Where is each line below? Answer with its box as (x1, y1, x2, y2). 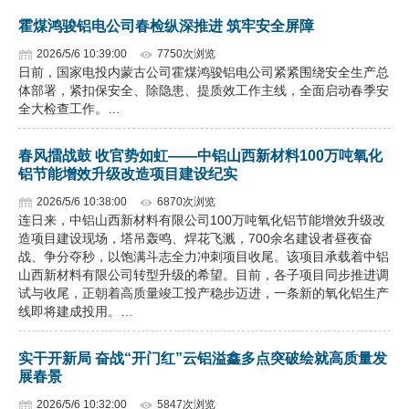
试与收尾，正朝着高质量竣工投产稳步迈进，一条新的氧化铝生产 (18, 286, 389, 300)
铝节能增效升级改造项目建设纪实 (18, 166, 237, 182)
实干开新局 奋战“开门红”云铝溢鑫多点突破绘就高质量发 (18, 351, 387, 366)
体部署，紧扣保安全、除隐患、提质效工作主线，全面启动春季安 (18, 83, 389, 98)
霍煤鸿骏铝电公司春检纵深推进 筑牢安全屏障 (18, 18, 314, 34)
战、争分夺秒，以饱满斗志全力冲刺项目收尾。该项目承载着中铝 (18, 249, 389, 264)
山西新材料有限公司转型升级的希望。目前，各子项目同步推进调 (18, 267, 389, 282)
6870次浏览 (157, 195, 215, 208)
